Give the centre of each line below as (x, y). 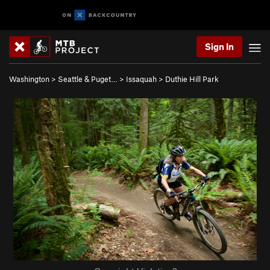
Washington (29, 79)
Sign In (219, 46)
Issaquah (141, 79)
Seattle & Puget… (88, 79)
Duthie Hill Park (192, 79)
